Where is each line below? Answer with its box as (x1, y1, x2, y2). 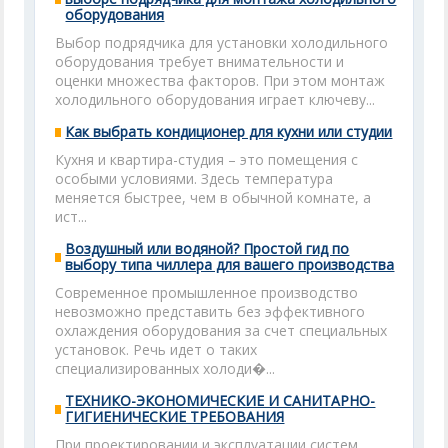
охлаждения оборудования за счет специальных (55, 321, 388, 340)
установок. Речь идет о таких (55, 340, 258, 359)
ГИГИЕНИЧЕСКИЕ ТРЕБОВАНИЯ (65, 407, 285, 426)
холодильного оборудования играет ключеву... (55, 90, 376, 109)
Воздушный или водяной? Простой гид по (65, 239, 350, 258)
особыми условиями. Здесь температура (55, 169, 334, 188)
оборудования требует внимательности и (55, 52, 345, 71)
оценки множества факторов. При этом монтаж (55, 71, 386, 90)
